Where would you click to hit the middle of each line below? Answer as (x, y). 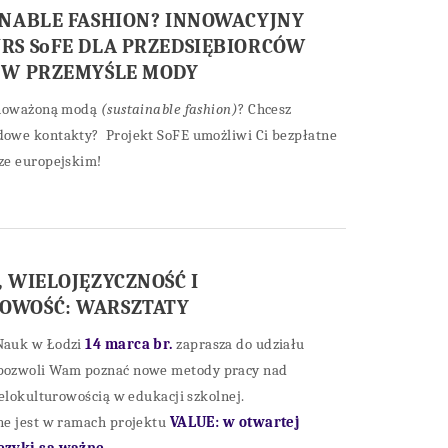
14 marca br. (131, 344)
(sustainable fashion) (169, 109)
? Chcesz (265, 109)
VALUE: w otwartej (234, 422)
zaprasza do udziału (240, 344)
